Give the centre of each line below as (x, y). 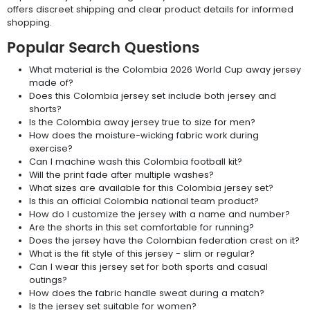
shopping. (29, 22)
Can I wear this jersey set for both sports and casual (148, 266)
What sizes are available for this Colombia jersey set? (151, 188)
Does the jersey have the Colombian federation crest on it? (164, 240)
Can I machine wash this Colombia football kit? (136, 161)
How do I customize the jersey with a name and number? (159, 214)
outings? (48, 280)
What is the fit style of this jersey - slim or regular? (142, 253)
